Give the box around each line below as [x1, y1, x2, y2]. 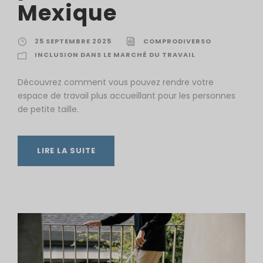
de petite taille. [18, 103, 79, 116]
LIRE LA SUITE [37, 145, 96, 157]
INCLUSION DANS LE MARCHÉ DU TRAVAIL [35, 50, 195, 60]
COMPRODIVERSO [143, 36, 211, 46]
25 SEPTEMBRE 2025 [35, 36, 112, 46]
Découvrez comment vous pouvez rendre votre [18, 76, 214, 89]
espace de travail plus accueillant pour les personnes [18, 90, 235, 102]
